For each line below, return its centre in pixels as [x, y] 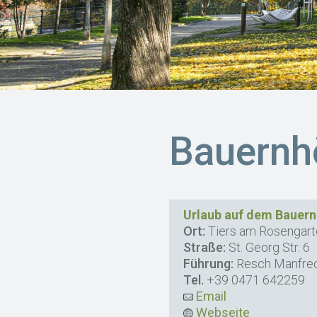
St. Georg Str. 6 [268, 247]
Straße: [205, 247]
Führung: [209, 264]
